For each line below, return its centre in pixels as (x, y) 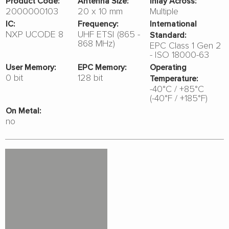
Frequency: (98, 24)
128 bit (90, 77)
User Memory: (31, 67)
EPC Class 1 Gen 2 (185, 45)
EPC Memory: (102, 67)
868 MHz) (96, 43)
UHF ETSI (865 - (109, 34)
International (174, 24)
